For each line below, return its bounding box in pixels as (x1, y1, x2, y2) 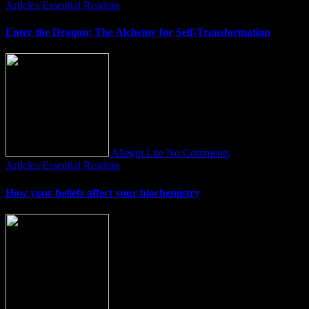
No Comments (166, 147, 230, 159)
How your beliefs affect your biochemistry (6, 186, 200, 199)
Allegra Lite (109, 147, 166, 159)
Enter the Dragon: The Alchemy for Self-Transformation (6, 26, 270, 39)
